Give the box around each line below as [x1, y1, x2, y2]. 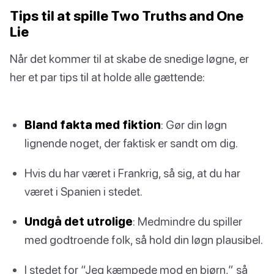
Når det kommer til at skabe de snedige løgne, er [10, 51, 249, 65]
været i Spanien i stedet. [24, 184, 143, 199]
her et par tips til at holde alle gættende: [10, 69, 205, 84]
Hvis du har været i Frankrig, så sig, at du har [24, 166, 240, 180]
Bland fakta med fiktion [24, 117, 161, 131]
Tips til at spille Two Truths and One [10, 7, 243, 24]
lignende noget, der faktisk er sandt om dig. [24, 135, 238, 150]
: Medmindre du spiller [133, 214, 242, 229]
